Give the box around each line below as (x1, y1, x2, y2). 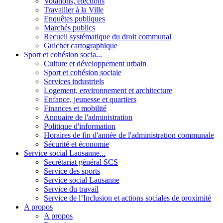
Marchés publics (44, 23, 95, 32)
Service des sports (44, 166, 100, 175)
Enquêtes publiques (44, 14, 105, 23)
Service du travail (44, 184, 99, 193)
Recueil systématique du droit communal (44, 32, 171, 41)
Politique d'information (44, 121, 115, 130)
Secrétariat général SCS (44, 157, 118, 166)
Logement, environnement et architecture (44, 86, 172, 95)
